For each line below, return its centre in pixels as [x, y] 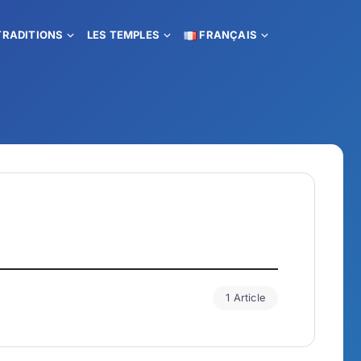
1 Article [245, 298]
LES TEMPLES [123, 35]
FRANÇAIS [228, 35]
